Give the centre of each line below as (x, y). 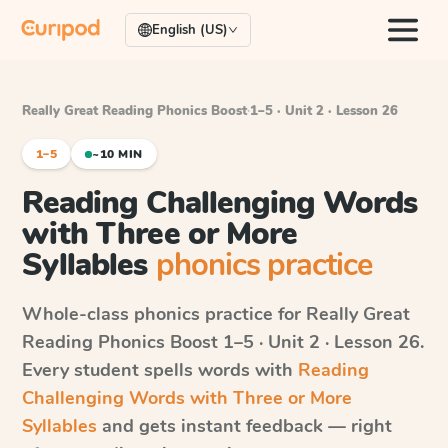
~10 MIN (117, 154)
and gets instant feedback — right (244, 426)
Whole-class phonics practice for (164, 314)
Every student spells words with (160, 370)
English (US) (190, 30)
